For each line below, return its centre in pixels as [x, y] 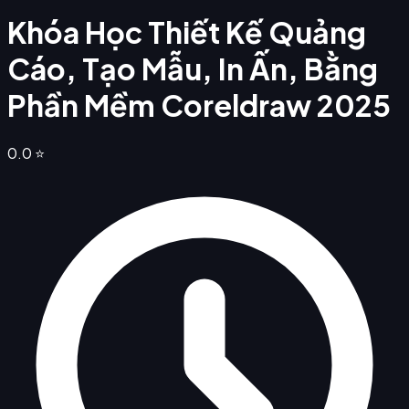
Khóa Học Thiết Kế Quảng [187, 32]
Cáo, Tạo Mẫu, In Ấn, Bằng [193, 69]
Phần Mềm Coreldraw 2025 [199, 105]
